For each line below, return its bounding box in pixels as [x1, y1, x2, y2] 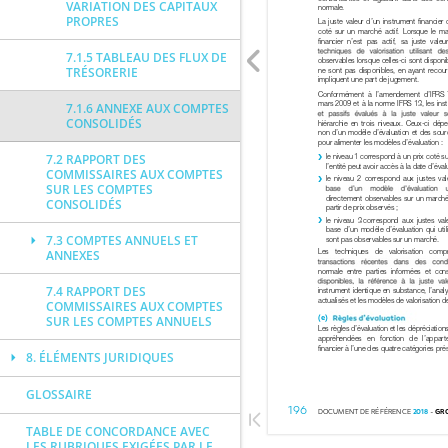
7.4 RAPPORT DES [46, 283, 146, 300]
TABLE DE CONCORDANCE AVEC [26, 423, 210, 440]
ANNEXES [46, 247, 100, 264]
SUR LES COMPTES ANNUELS [46, 313, 212, 330]
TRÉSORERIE [66, 64, 138, 81]
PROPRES [66, 13, 119, 30]
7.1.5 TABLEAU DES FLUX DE [66, 49, 227, 66]
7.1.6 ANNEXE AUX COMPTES [66, 100, 229, 117]
